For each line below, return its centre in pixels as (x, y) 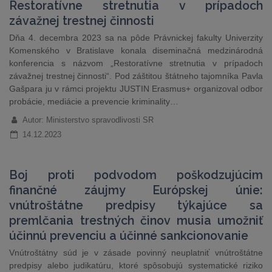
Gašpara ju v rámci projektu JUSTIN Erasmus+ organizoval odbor (136, 89)
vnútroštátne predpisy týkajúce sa (136, 206)
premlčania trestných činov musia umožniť (136, 221)
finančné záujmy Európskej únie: (136, 190)
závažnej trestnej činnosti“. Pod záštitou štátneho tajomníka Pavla (136, 76)
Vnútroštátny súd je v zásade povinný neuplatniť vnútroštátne (136, 253)
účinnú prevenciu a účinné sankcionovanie (129, 236)
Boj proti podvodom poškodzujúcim (136, 175)
